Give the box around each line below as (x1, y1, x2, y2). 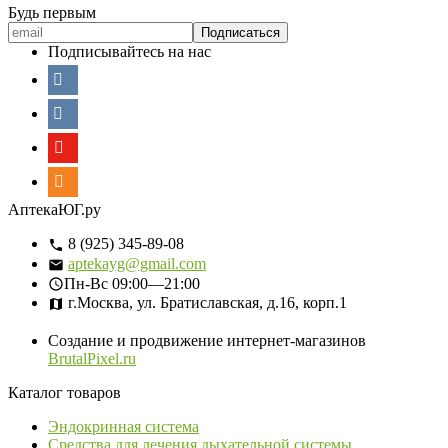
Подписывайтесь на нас (48, 42, 211, 60)
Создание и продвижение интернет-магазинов (48, 332, 366, 350)
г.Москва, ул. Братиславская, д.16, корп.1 (64, 294, 347, 312)
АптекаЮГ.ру (8, 200, 101, 218)
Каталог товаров (8, 384, 121, 402)
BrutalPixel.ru (48, 350, 136, 368)
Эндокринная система (48, 418, 199, 436)
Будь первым (8, 3, 96, 21)
